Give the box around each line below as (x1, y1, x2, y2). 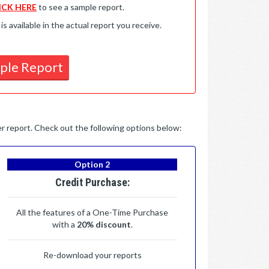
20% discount (76, 219, 131, 229)
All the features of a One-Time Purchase (16, 207, 168, 217)
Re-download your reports (43, 250, 142, 260)
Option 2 (74, 159, 110, 169)
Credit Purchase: (55, 176, 130, 189)
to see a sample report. (37, 2, 124, 12)
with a (52, 219, 77, 229)
